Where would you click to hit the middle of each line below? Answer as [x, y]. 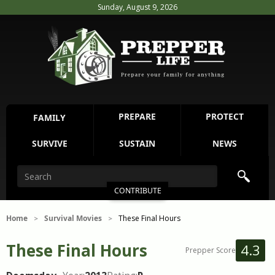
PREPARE [137, 116]
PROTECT [225, 116]
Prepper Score [211, 250]
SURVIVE [49, 143]
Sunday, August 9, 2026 [137, 7]
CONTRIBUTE [137, 191]
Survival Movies [73, 218]
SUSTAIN [137, 143]
